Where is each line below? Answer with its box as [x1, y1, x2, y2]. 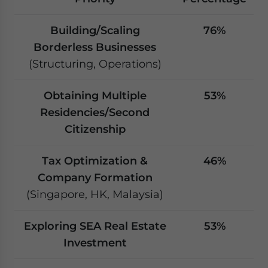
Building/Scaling [50, 24, 140, 36]
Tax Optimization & [42, 154, 148, 167]
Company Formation [37, 171, 153, 184]
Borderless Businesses [33, 41, 156, 53]
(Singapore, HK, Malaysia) [26, 188, 163, 200]
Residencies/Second [40, 106, 150, 118]
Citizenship [64, 123, 126, 135]
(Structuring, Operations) [28, 57, 162, 70]
